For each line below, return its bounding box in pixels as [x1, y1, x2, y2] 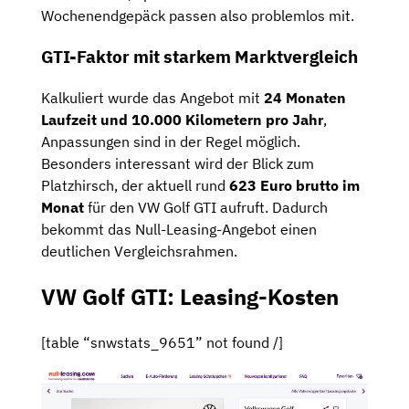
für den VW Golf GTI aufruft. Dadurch [84, 197, 328, 216]
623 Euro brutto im [229, 175, 360, 194]
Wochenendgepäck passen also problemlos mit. [41, 6, 354, 26]
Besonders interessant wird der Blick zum [41, 153, 314, 173]
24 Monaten [264, 88, 346, 107]
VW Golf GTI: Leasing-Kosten [41, 281, 339, 311]
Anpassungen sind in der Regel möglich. [41, 131, 300, 151]
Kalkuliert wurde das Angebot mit [41, 88, 264, 107]
